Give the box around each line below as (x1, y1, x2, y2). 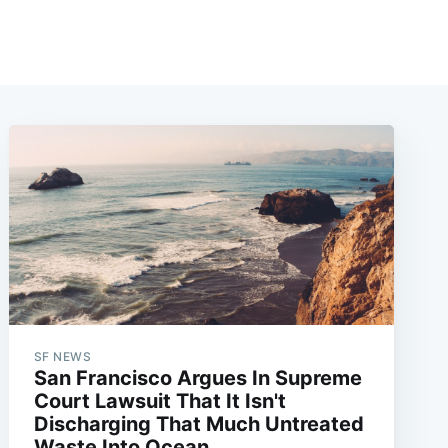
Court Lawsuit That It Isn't (33, 389, 286, 414)
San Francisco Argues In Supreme (33, 366, 362, 391)
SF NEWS (33, 349, 92, 365)
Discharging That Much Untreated (33, 412, 364, 437)
